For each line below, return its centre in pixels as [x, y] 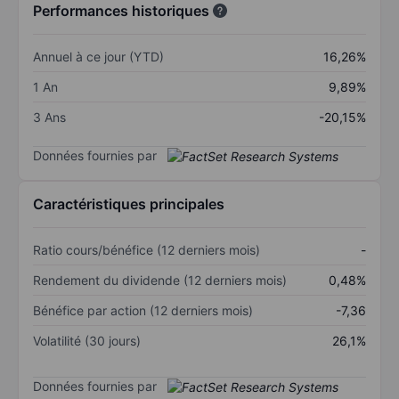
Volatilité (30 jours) [87, 341]
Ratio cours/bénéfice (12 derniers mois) [147, 250]
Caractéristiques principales [129, 204]
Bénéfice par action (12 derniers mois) [143, 311]
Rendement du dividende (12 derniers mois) [160, 281]
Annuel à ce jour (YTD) [98, 56]
